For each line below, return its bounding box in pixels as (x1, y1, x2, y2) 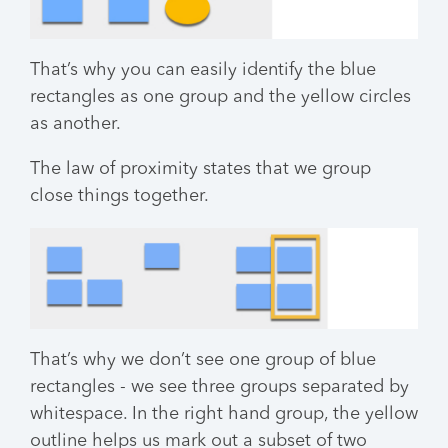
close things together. (30, 187, 209, 206)
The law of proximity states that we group (30, 160, 371, 179)
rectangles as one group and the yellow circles (30, 88, 411, 107)
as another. (30, 115, 121, 134)
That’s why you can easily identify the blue (30, 61, 376, 80)
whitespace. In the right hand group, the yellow (30, 404, 418, 423)
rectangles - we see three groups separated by (30, 377, 409, 396)
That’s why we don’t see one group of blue (30, 350, 376, 369)
